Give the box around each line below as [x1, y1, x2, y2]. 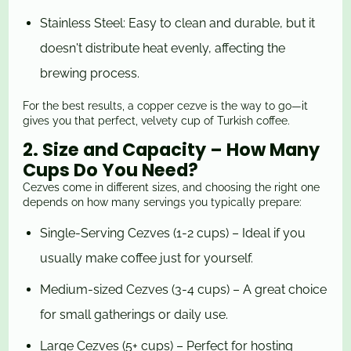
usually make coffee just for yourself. [40, 251, 254, 266]
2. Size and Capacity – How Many [23, 137, 320, 163]
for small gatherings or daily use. [40, 307, 229, 323]
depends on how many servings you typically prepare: [23, 196, 302, 209]
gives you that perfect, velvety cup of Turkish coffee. [23, 114, 291, 128]
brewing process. [40, 66, 140, 81]
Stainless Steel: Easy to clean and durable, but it [40, 16, 316, 31]
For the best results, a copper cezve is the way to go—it [23, 100, 309, 113]
